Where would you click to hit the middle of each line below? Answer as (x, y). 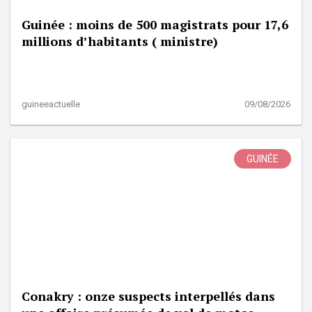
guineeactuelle (51, 104)
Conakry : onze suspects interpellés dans (148, 296)
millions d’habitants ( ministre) (120, 41)
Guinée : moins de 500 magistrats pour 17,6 (155, 24)
